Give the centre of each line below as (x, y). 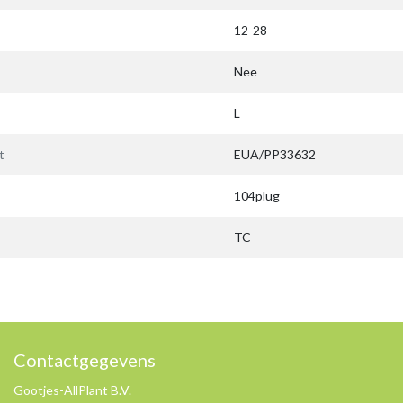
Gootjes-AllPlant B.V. (72, 390)
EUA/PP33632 (275, 154)
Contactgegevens (85, 360)
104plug (257, 196)
